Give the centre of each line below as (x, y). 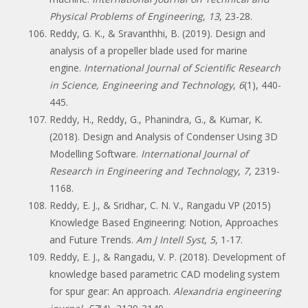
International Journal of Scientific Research (182, 67)
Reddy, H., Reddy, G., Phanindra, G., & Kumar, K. (156, 119)
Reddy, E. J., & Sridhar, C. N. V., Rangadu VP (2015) (160, 205)
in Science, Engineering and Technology (141, 85)
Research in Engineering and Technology (144, 170)
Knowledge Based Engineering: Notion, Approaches (164, 222)
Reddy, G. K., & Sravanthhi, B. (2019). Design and (157, 33)
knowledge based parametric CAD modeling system (165, 274)
